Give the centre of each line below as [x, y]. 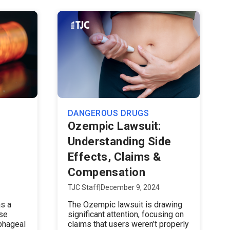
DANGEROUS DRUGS [108, 113]
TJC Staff [83, 187]
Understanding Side [119, 141]
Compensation [107, 172]
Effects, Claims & [114, 157]
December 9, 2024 [130, 187]
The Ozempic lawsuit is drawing [125, 205]
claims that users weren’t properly [128, 224]
